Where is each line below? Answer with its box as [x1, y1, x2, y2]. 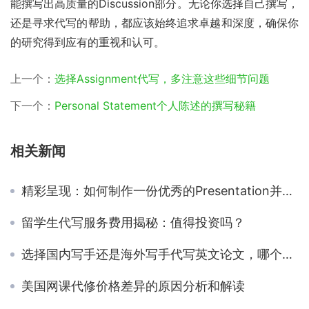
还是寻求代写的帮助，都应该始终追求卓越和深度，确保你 [10, 15, 299, 30]
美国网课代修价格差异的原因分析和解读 [21, 278, 245, 293]
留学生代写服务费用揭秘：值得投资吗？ [21, 215, 245, 230]
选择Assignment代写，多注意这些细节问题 [54, 71, 270, 86]
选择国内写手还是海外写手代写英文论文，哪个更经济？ [21, 246, 282, 261]
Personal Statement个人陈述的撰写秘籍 [54, 98, 256, 112]
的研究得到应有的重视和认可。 [10, 34, 165, 49]
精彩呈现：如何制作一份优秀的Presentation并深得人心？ [21, 183, 282, 198]
